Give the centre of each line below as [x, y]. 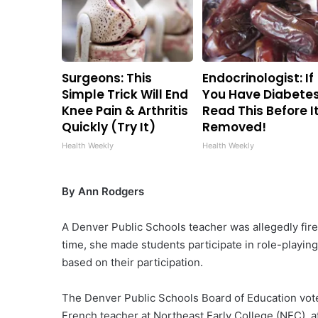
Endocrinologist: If [258, 78]
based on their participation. [132, 263]
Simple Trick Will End [125, 95]
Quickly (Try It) [109, 127]
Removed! [235, 127]
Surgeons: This [107, 78]
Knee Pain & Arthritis [125, 111]
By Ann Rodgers [103, 192]
